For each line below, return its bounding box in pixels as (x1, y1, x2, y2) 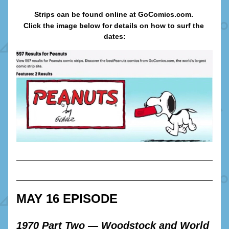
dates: (103, 32, 126, 40)
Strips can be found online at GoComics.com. (34, 10, 195, 18)
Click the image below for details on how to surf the (23, 21, 204, 30)
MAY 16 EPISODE (16, 192, 118, 205)
